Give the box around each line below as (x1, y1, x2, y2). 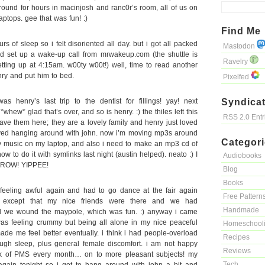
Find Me (221, 26, 261, 36)
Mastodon (223, 42, 257, 50)
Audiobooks (223, 151, 261, 160)
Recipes (223, 233, 250, 241)
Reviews (223, 247, 251, 255)
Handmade (223, 206, 259, 214)
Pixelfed (223, 73, 251, 81)
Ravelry (223, 57, 250, 66)
